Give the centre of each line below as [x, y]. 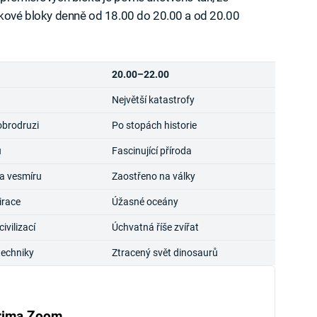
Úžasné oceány [145, 202]
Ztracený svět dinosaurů [165, 253]
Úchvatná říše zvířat [155, 227]
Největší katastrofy [153, 100]
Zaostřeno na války [153, 177]
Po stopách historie [154, 126]
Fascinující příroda [151, 151]
